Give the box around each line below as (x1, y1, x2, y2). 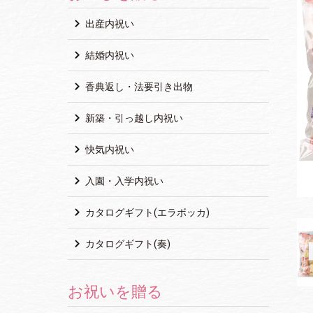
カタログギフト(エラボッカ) (83, 206, 210, 218)
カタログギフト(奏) (83, 238, 170, 249)
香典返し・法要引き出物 (83, 80, 193, 92)
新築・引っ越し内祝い (83, 112, 183, 124)
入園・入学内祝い (83, 175, 163, 187)
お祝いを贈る (68, 282, 163, 300)
